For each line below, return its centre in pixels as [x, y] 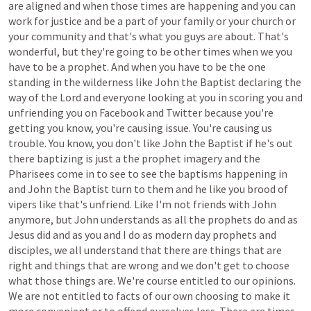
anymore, [31, 219]
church [267, 21]
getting [27, 128]
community [59, 36]
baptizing [60, 158]
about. [240, 36]
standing [30, 82]
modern [174, 235]
